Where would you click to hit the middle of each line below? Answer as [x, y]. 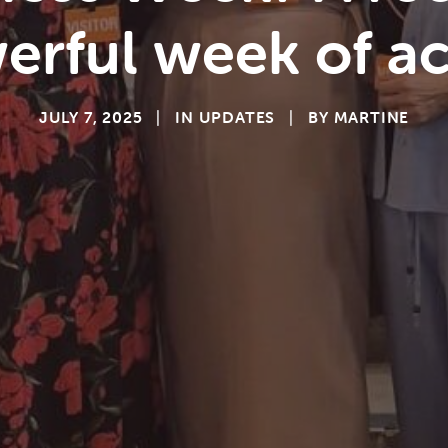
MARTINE [371, 117]
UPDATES [237, 117]
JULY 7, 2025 [90, 117]
